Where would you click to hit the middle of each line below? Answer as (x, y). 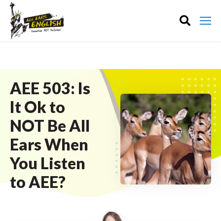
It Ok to (37, 107)
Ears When (49, 144)
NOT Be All (50, 126)
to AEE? (38, 182)
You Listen (48, 163)
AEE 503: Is (50, 88)
